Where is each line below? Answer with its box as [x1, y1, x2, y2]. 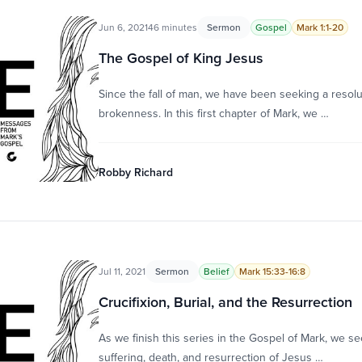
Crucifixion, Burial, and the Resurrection [98, 292, 352, 312]
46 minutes [147, 20, 197, 34]
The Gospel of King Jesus [98, 48, 263, 68]
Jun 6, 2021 [98, 20, 148, 34]
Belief [203, 264, 229, 278]
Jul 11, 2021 [98, 264, 145, 278]
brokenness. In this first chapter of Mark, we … [98, 105, 329, 121]
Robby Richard [98, 164, 173, 180]
